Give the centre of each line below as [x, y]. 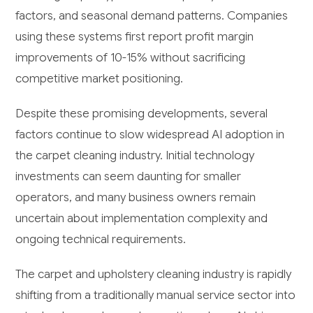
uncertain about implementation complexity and [142, 218]
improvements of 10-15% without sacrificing [131, 57]
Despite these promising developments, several [142, 113]
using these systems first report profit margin [135, 36]
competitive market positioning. [100, 78]
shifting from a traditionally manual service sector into [156, 295]
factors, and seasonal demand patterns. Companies [152, 15]
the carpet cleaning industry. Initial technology [135, 155]
